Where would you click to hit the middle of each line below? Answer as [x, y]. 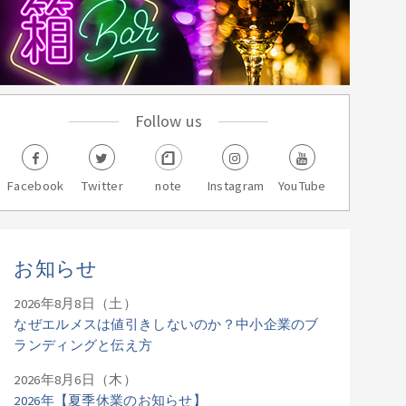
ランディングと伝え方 [83, 346]
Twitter [101, 186]
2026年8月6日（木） [75, 379]
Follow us [169, 121]
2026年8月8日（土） [75, 304]
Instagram [235, 186]
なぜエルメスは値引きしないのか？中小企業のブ [166, 325]
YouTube [302, 186]
